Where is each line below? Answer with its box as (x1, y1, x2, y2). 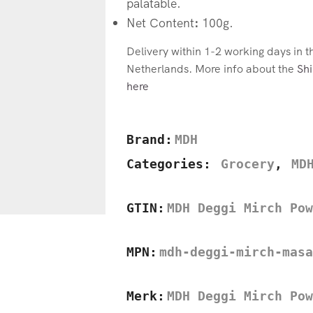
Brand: (126, 133, 173, 147)
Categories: (126, 157, 219, 172)
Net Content (126, 15, 194, 30)
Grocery (220, 157, 275, 172)
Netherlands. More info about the (126, 61, 297, 75)
